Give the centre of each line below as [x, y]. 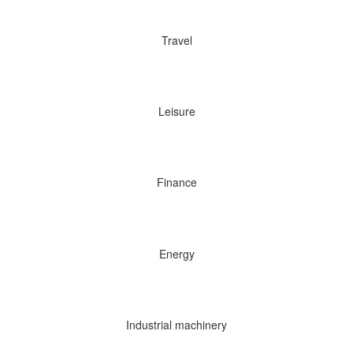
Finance [176, 182]
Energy [176, 253]
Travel [176, 40]
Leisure [176, 111]
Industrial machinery [176, 325]
